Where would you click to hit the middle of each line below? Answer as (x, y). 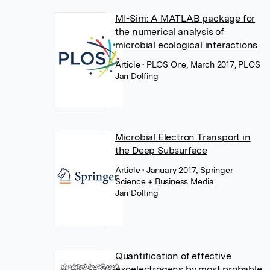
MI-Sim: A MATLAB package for (185, 18)
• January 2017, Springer (188, 170)
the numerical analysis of (169, 31)
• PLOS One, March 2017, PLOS (201, 64)
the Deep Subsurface (161, 150)
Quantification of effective (173, 256)
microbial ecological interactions (186, 45)
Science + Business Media (164, 181)
